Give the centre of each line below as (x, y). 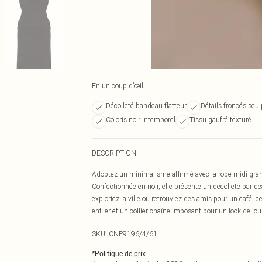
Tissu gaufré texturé (220, 120)
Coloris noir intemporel (141, 120)
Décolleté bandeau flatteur (146, 106)
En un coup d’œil (118, 86)
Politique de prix (120, 254)
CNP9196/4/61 (133, 234)
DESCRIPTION (114, 153)
